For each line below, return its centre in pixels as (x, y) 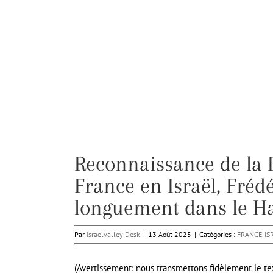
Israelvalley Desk (113, 235)
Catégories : (218, 235)
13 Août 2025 (170, 235)
